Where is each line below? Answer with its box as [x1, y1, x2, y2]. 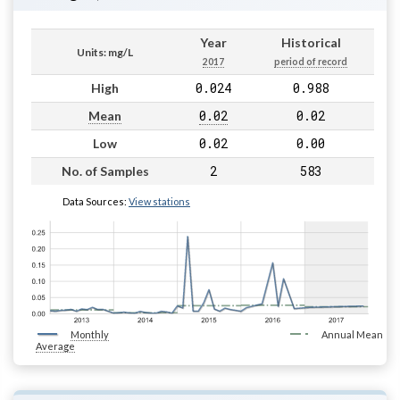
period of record [274, 56, 347, 68]
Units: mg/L [77, 46, 133, 60]
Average [36, 339, 75, 352]
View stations [129, 196, 190, 208]
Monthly [71, 328, 109, 340]
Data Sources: [62, 196, 129, 208]
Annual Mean [321, 328, 383, 340]
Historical [280, 35, 341, 51]
